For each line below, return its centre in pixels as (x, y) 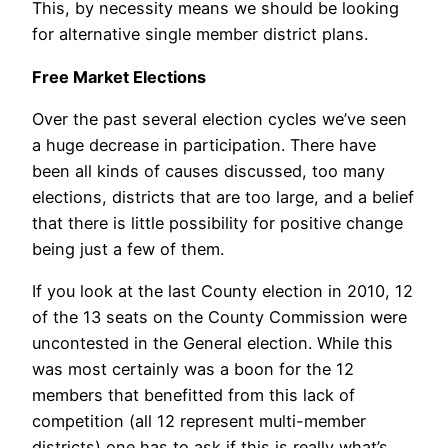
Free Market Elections (119, 76)
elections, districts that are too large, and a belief (223, 196)
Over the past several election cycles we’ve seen (219, 118)
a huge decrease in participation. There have (204, 144)
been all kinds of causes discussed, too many (208, 170)
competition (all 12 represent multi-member (199, 421)
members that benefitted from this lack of (193, 395)
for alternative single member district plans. (200, 34)
